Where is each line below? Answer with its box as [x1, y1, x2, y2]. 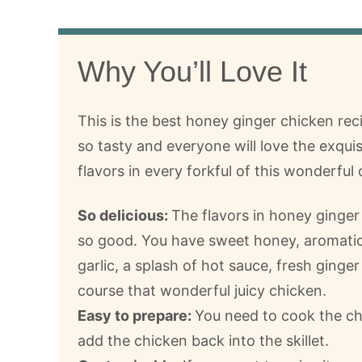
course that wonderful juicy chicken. [78, 281, 326, 299]
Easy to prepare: [78, 306, 195, 324]
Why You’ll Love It [78, 54, 307, 88]
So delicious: [78, 206, 171, 224]
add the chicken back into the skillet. [78, 331, 329, 349]
